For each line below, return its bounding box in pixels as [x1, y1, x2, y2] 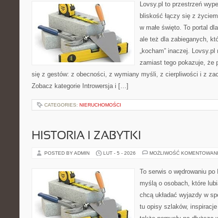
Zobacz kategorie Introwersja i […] [32, 82, 128, 90]
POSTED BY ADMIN [44, 150, 91, 156]
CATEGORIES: [44, 102, 79, 108]
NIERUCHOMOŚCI [79, 102, 121, 108]
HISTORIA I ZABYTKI [32, 131, 141, 142]
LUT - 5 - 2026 [103, 150, 136, 156]
